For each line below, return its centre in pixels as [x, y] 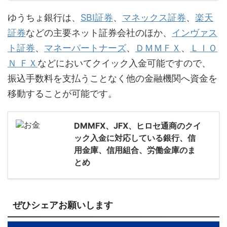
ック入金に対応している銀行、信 [135, 138]
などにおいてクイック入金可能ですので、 [124, 63]
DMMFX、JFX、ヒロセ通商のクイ [138, 126]
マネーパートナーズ [85, 48]
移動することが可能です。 [62, 94]
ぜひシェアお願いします [63, 205]
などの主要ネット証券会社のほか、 [99, 33]
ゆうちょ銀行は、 [44, 18]
